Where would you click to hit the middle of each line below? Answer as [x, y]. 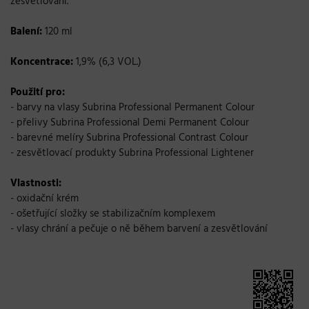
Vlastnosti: [36, 183]
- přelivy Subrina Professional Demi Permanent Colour [130, 122]
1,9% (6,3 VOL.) [107, 62]
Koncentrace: [42, 62]
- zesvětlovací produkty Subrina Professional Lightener [132, 153]
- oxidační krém [44, 198]
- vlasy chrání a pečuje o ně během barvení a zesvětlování [139, 229]
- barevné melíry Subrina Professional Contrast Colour [129, 138]
